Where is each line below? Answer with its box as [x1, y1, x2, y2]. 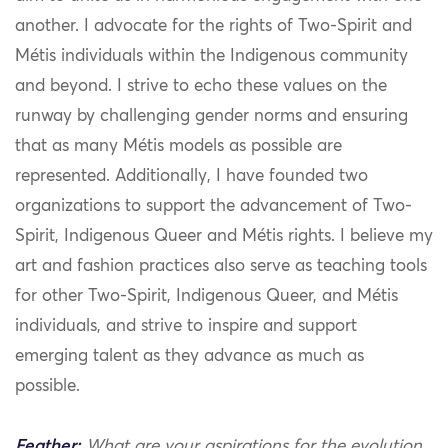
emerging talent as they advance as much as [15, 348, 364, 366]
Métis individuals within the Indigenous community [15, 48, 408, 66]
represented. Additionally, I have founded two [15, 168, 368, 186]
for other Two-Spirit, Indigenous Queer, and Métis [15, 288, 398, 306]
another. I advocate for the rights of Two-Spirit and [15, 18, 412, 36]
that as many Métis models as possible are [15, 138, 342, 156]
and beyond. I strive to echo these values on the [15, 78, 387, 96]
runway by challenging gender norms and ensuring [15, 108, 408, 126]
